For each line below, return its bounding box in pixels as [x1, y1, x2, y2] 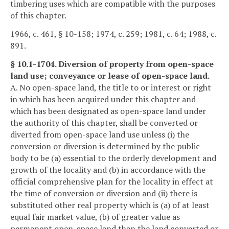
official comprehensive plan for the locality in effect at [10, 176, 213, 188]
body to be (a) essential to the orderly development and [10, 152, 216, 164]
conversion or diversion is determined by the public [10, 141, 200, 152]
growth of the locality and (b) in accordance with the [10, 164, 205, 176]
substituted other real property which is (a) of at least [10, 199, 210, 211]
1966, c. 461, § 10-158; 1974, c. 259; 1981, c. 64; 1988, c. [10, 28, 216, 40]
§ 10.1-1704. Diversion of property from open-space [10, 58, 214, 70]
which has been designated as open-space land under [10, 105, 206, 117]
